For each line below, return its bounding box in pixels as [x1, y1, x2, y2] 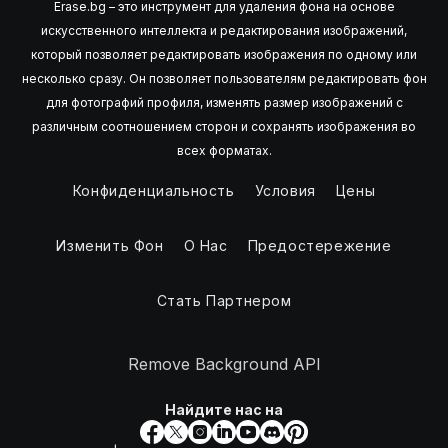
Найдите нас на [165, 400, 283, 418]
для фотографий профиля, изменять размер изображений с [45, 94, 403, 110]
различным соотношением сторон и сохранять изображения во [32, 118, 416, 134]
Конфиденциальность [72, 181, 235, 199]
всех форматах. [176, 142, 272, 158]
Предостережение [247, 236, 392, 254]
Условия [254, 181, 316, 199]
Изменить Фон [56, 236, 164, 254]
